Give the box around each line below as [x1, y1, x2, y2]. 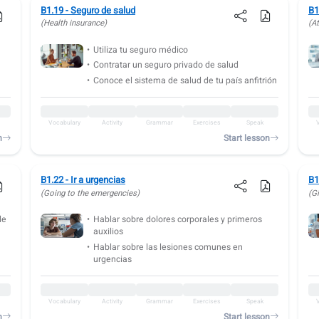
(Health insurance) [41, 17, 108, 29]
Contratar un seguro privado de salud [93, 58, 239, 72]
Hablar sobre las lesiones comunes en [93, 240, 243, 253]
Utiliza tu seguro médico [93, 43, 188, 56]
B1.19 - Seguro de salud [41, 3, 136, 18]
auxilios [93, 225, 123, 239]
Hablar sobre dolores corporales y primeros [93, 213, 262, 226]
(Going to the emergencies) [41, 187, 140, 199]
